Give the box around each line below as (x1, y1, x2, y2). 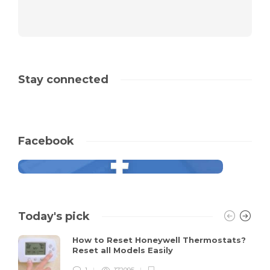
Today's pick (18, 209, 90, 223)
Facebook (18, 134, 74, 148)
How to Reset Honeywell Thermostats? (72, 234, 246, 245)
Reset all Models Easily (72, 245, 175, 255)
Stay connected (18, 72, 108, 86)
